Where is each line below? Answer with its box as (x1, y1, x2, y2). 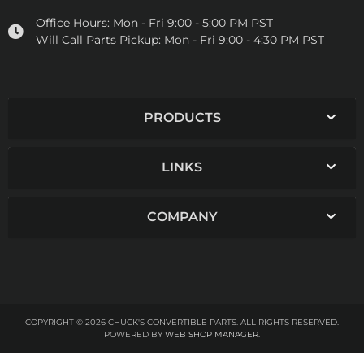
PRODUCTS (143, 109, 221, 125)
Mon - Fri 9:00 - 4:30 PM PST (164, 32, 324, 47)
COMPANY (146, 208, 218, 224)
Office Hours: (36, 15, 110, 30)
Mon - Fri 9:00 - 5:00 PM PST (113, 15, 273, 30)
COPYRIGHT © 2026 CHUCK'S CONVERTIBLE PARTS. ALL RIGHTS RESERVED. (25, 316, 339, 327)
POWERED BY (104, 328, 165, 340)
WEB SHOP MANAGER (165, 328, 258, 340)
